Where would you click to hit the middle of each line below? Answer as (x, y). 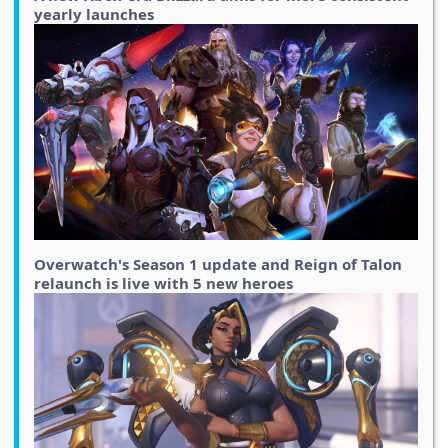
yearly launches (94, 13)
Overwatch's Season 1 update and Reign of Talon (218, 263)
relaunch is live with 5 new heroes (163, 282)
